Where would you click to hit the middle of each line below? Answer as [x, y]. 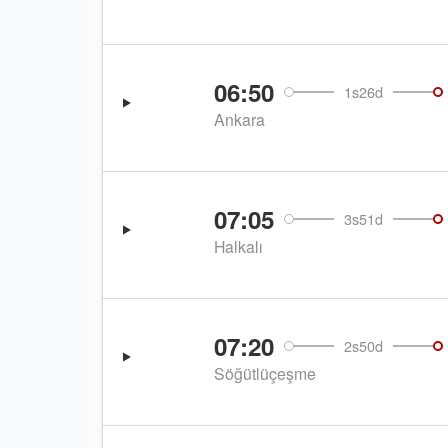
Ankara [239, 119]
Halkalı [238, 246]
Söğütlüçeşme [264, 373]
